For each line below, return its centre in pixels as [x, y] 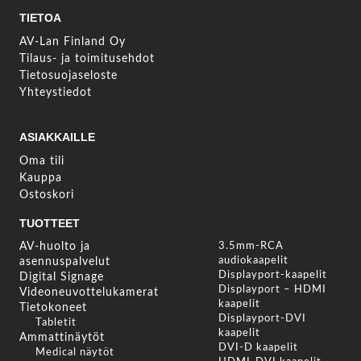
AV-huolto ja [55, 247]
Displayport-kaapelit [272, 276]
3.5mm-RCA [251, 247]
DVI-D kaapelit [258, 348]
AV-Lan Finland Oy [73, 42]
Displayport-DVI [262, 319]
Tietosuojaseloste [68, 76]
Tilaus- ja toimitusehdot [87, 59]
